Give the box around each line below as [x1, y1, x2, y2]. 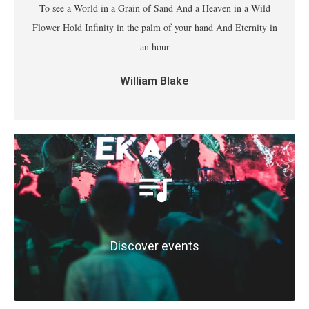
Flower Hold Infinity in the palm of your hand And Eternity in [32, 21, 277, 34]
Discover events [110, 239, 199, 253]
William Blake [120, 74, 189, 88]
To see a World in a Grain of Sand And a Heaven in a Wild [39, 1, 270, 14]
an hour [139, 40, 170, 53]
